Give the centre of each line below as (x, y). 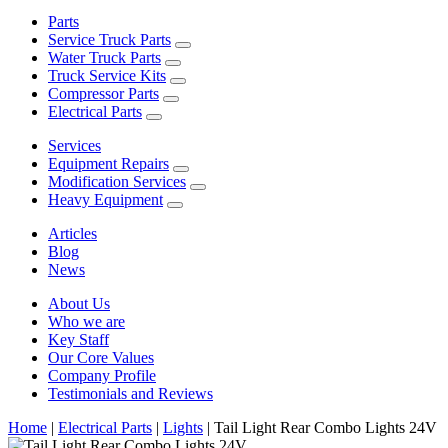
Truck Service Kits (107, 76)
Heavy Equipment (105, 200)
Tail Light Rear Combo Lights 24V (323, 428)
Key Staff (78, 340)
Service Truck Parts (109, 40)
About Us (79, 304)
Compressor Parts (103, 94)
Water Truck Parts (104, 58)
